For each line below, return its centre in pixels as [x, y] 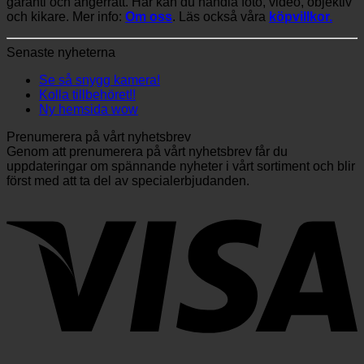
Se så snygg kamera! [100, 80]
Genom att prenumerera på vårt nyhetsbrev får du [147, 152]
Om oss [149, 17]
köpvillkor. [301, 17]
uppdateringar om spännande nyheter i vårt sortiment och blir [181, 167]
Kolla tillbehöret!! [87, 95]
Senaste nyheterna [61, 53]
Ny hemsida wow [89, 110]
